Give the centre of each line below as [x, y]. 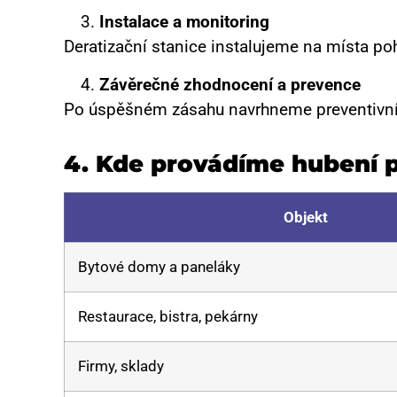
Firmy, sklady [121, 366]
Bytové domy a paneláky [159, 267]
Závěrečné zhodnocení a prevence [230, 84]
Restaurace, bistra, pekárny [168, 317]
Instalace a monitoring [184, 22]
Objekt [306, 218]
